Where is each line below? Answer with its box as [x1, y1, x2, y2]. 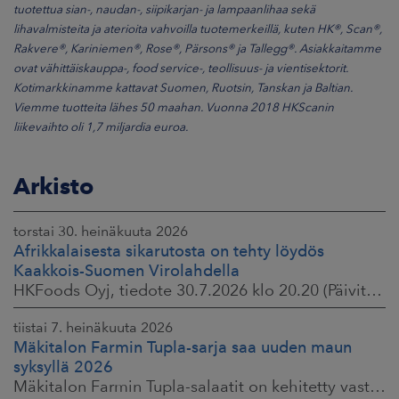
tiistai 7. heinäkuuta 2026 [13, 319, 173, 337]
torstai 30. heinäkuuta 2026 [13, 223, 188, 240]
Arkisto [13, 172, 94, 200]
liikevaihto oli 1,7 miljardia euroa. [13, 119, 188, 134]
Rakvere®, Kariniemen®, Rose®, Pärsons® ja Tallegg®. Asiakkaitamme [13, 41, 381, 56]
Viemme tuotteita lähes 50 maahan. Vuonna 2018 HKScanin [13, 100, 334, 115]
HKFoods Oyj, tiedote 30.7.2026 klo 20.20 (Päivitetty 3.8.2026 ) [366, 281, 382, 300]
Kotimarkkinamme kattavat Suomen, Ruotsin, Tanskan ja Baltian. [13, 80, 353, 95]
